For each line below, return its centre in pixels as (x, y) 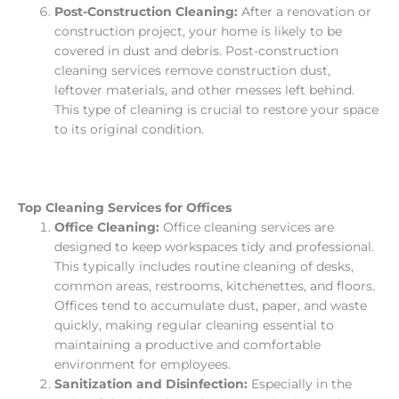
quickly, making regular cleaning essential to (195, 326)
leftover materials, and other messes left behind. (205, 90)
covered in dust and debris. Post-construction (197, 50)
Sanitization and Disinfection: (153, 384)
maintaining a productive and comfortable (188, 345)
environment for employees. (143, 365)
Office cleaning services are (249, 228)
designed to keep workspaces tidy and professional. (215, 247)
